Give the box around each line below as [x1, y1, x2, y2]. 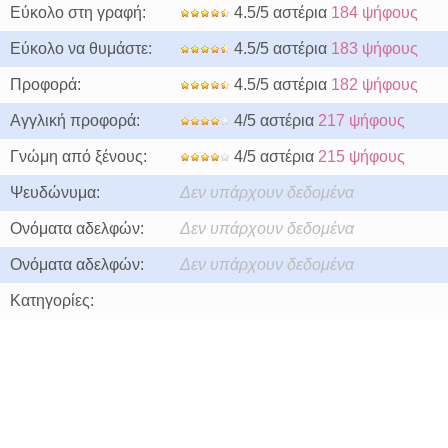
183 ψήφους [331, 40, 418, 57]
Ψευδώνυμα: [10, 184, 100, 201]
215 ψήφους [318, 148, 405, 165]
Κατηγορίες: [10, 292, 94, 309]
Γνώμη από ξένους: [10, 148, 147, 165]
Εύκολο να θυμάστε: [10, 40, 152, 57]
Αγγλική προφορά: [10, 112, 140, 129]
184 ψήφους [331, 4, 418, 21]
